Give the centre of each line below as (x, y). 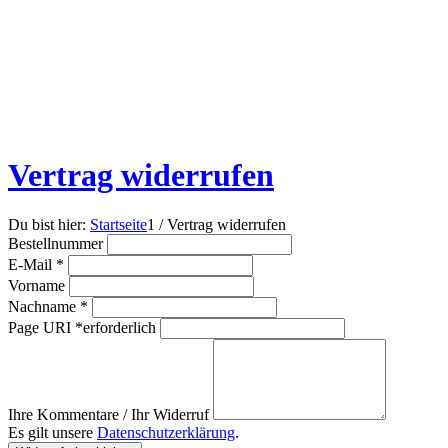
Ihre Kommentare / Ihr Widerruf (110, 414)
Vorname (38, 285)
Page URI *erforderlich (84, 327)
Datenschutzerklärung (166, 432)
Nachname (44, 306)
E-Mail (32, 264)
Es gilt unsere (52, 432)
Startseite (118, 224)
